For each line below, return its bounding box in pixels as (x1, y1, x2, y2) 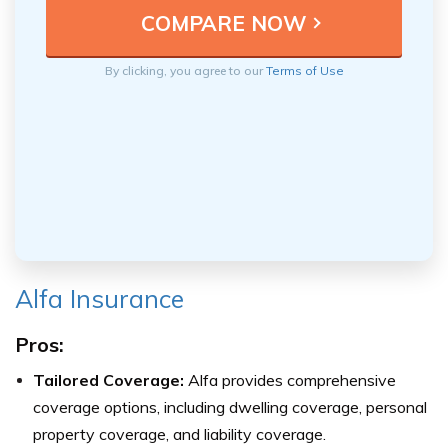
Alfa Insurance (15, 282, 184, 314)
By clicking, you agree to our (104, 62, 266, 78)
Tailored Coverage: (33, 369, 184, 390)
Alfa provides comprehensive (184, 369, 396, 390)
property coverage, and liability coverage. (33, 423, 326, 444)
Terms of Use (265, 62, 344, 78)
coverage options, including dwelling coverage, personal (33, 396, 427, 417)
